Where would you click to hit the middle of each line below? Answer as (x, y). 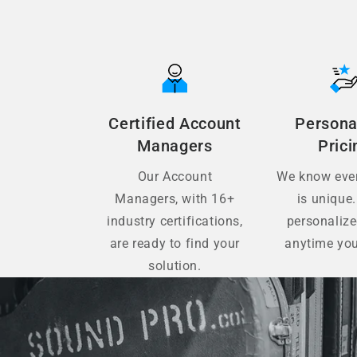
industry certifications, (175, 222)
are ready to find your (175, 244)
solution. (175, 266)
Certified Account (175, 124)
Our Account (175, 177)
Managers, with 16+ (175, 199)
